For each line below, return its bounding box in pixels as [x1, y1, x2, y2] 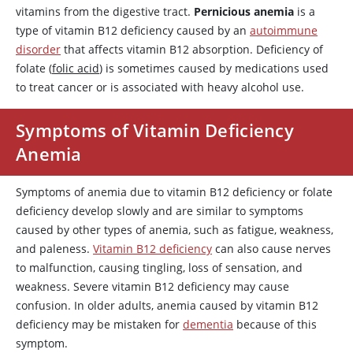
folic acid [52, 61, 99, 76]
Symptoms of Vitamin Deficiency [16, 118, 294, 142]
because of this [233, 317, 317, 332]
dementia [183, 317, 233, 332]
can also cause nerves [212, 241, 331, 256]
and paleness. [16, 241, 93, 256]
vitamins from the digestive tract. [16, 4, 194, 19]
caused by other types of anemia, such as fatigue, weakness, [16, 222, 333, 237]
